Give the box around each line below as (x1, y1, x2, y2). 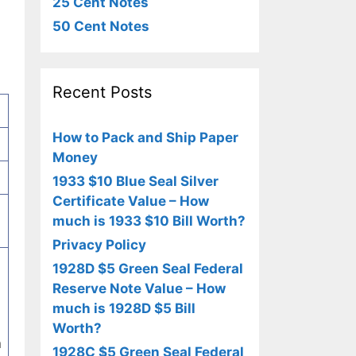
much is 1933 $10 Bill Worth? (52, 213, 246, 229)
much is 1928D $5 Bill (52, 300, 195, 316)
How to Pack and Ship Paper (52, 130, 238, 145)
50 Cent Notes (52, 18, 149, 34)
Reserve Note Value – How (52, 281, 226, 296)
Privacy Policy (52, 237, 146, 253)
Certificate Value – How (52, 193, 209, 209)
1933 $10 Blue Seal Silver (52, 173, 219, 189)
